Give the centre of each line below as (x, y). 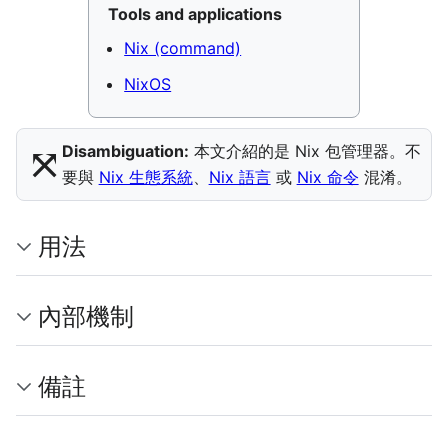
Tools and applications (195, 14)
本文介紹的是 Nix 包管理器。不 (304, 151)
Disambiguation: (125, 151)
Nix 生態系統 (145, 177)
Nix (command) (183, 48)
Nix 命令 (327, 177)
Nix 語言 (239, 177)
